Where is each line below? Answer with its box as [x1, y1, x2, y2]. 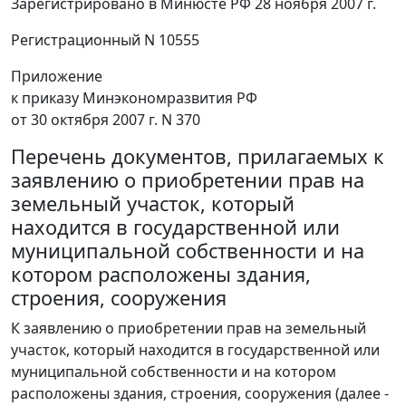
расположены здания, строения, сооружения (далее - [11, 383, 389, 404]
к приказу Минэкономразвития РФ [11, 88, 257, 109]
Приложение [11, 66, 102, 87]
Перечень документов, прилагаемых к [11, 143, 384, 170]
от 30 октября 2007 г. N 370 [11, 110, 200, 130]
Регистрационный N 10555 [11, 30, 199, 51]
